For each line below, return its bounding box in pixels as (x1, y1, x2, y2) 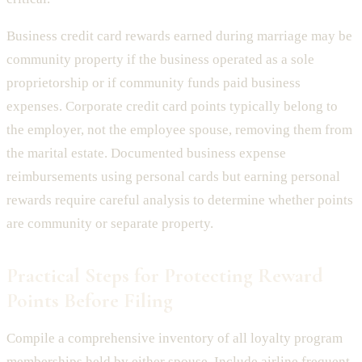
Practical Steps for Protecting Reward (6, 263, 323, 288)
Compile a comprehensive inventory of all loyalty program (6, 330, 343, 347)
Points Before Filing (6, 288, 173, 314)
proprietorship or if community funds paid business (6, 75, 301, 91)
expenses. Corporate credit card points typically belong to (6, 99, 338, 115)
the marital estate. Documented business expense (6, 145, 286, 162)
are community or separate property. (6, 216, 213, 232)
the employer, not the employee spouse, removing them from (6, 122, 352, 138)
